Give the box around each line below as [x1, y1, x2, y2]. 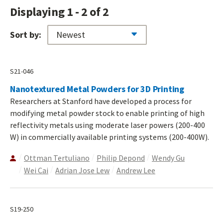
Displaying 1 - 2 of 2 [10, 3, 109, 19]
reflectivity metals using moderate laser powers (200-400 [10, 120, 205, 130]
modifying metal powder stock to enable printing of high [10, 108, 205, 118]
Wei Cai [24, 165, 48, 176]
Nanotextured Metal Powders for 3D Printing [10, 83, 184, 95]
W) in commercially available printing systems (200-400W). [10, 132, 209, 142]
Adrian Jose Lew [55, 165, 110, 176]
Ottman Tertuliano [24, 153, 90, 163]
